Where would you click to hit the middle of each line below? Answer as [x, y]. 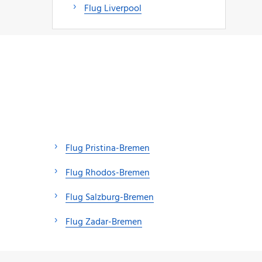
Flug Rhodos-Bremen [108, 173]
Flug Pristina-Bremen [108, 149]
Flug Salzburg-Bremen [110, 198]
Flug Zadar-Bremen [104, 223]
